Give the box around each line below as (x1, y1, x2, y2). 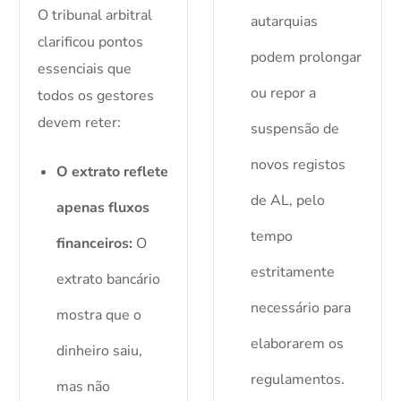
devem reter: (38, 113, 122, 133)
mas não (56, 377, 111, 397)
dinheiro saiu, (56, 341, 143, 362)
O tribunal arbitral (38, 5, 153, 26)
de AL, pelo (250, 191, 325, 211)
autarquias (250, 12, 318, 32)
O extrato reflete (56, 162, 169, 183)
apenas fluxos (56, 198, 150, 218)
